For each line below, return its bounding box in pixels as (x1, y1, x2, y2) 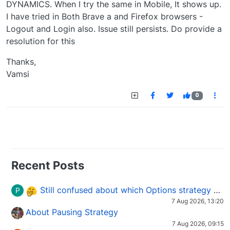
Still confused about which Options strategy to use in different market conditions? (37, 185, 214, 196)
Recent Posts (11, 159, 84, 172)
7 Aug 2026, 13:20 (171, 197, 224, 205)
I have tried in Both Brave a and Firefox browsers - (6, 11, 203, 22)
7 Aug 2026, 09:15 (172, 220, 224, 228)
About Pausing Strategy (26, 207, 118, 218)
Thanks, (6, 56, 36, 67)
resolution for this (6, 36, 75, 47)
